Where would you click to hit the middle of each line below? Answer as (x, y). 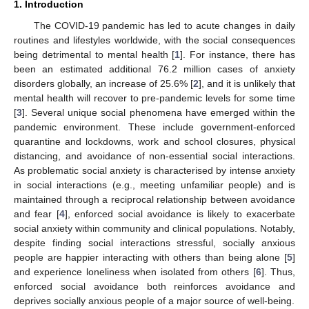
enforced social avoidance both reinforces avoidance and (154, 286)
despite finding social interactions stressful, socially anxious (154, 242)
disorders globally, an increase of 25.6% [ (103, 83)
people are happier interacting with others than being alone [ (150, 257)
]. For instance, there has (238, 54)
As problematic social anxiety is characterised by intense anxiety (154, 170)
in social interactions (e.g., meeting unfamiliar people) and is (154, 185)
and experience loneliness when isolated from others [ (135, 271)
